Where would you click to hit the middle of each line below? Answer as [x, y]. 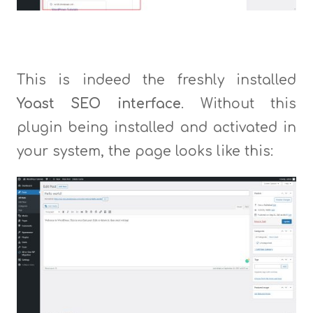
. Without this [239, 103]
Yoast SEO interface [99, 103]
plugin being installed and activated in [156, 127]
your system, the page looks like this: [145, 151]
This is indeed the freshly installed [156, 80]
